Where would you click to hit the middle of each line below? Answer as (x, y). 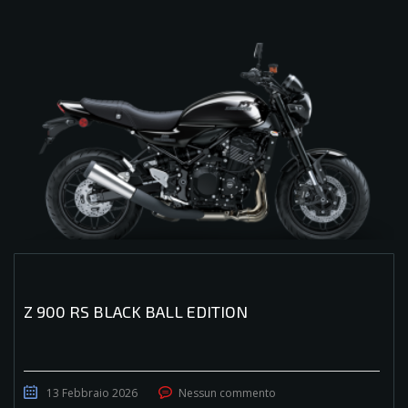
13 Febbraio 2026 (92, 393)
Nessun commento (227, 393)
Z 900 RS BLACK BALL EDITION (136, 312)
